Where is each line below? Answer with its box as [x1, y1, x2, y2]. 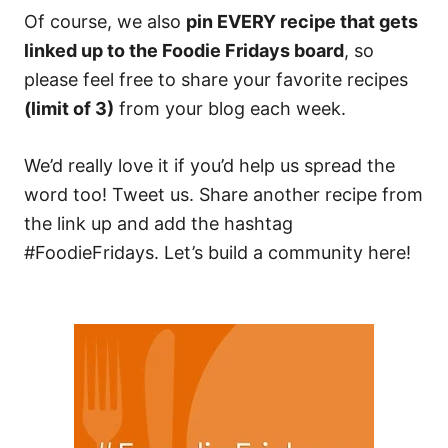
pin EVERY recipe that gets [186, 11, 418, 32]
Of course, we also [24, 11, 186, 32]
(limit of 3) [24, 98, 114, 119]
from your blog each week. [114, 98, 346, 119]
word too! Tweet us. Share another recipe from [24, 184, 423, 205]
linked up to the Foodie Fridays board [24, 40, 344, 61]
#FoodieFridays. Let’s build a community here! [24, 242, 411, 263]
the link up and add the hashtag [24, 213, 293, 234]
